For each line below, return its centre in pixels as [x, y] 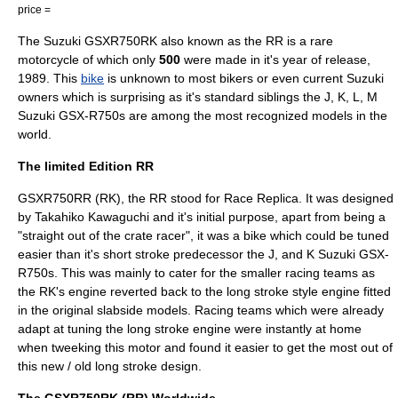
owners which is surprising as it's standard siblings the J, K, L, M [198, 97]
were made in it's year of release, [275, 60]
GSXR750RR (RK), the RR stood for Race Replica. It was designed [206, 198]
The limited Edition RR [86, 166]
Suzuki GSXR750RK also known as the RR [163, 41]
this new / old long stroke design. [110, 366]
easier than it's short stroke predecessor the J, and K [168, 254]
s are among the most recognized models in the [253, 115]
